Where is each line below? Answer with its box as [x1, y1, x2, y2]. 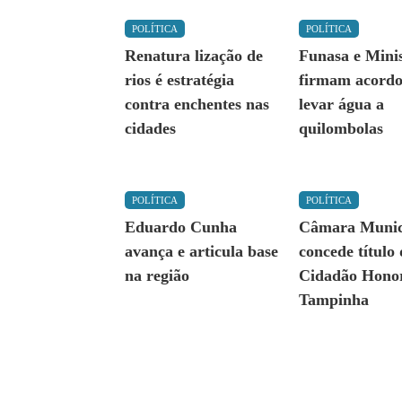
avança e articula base [125, 242, 279, 261]
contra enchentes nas [125, 95, 270, 114]
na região [125, 267, 190, 285]
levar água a [299, 95, 385, 114]
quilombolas [299, 119, 384, 138]
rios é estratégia [125, 71, 235, 90]
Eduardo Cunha [125, 218, 238, 237]
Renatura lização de [125, 47, 264, 66]
